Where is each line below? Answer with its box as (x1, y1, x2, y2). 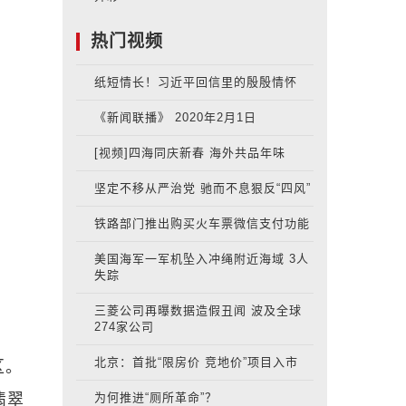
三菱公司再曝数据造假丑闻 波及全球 (93, 304, 302, 318)
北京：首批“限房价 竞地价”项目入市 (93, 355, 298, 370)
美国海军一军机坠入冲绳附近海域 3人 (93, 252, 309, 266)
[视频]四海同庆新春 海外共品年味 (93, 146, 285, 160)
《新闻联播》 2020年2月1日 (93, 111, 256, 125)
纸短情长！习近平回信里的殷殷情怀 (93, 75, 297, 90)
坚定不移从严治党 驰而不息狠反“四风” (93, 181, 311, 196)
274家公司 (93, 320, 154, 334)
